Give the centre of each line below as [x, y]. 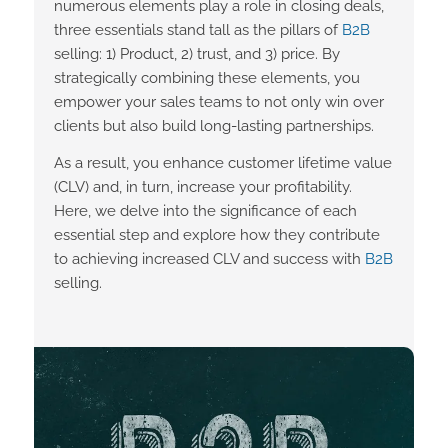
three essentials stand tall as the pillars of [197, 29]
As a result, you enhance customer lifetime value [222, 162]
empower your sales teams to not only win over [218, 101]
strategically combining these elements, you [206, 77]
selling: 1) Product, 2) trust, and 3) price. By [196, 53]
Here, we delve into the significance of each [205, 210]
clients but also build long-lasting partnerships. [213, 125]
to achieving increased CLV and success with [209, 258]
